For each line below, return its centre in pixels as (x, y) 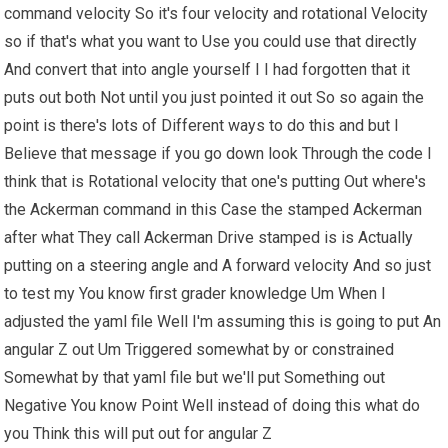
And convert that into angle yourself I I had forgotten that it (207, 70)
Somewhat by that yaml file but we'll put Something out (195, 378)
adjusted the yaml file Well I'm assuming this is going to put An (223, 322)
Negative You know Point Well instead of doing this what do (212, 406)
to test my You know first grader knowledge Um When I (195, 294)
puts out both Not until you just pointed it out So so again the (214, 98)
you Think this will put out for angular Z (138, 434)
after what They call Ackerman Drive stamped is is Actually (209, 238)
